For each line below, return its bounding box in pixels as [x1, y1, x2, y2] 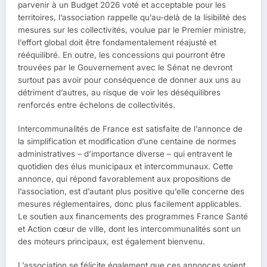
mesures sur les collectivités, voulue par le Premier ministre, [18, 25, 246, 35]
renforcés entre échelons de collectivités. [18, 100, 175, 110]
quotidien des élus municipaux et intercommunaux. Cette [18, 162, 233, 172]
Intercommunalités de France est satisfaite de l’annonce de [18, 124, 243, 134]
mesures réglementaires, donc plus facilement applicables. [18, 199, 241, 209]
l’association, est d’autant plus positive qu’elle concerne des [18, 187, 244, 197]
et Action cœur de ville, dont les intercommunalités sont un [18, 224, 241, 234]
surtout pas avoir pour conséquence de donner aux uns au [18, 75, 241, 85]
